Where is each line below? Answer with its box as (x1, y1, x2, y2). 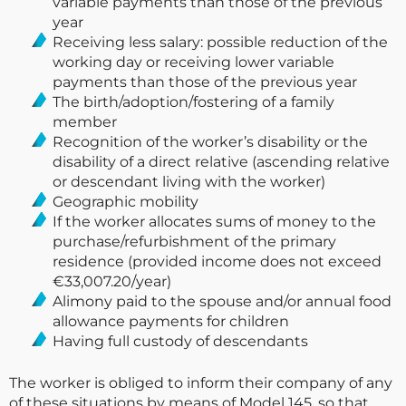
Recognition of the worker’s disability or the (53, 133, 368, 151)
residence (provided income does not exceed (53, 253, 382, 271)
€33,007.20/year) (53, 273, 171, 291)
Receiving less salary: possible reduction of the (53, 34, 388, 52)
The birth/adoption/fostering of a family (53, 93, 334, 111)
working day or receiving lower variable (53, 53, 334, 72)
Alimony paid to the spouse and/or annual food (53, 293, 391, 311)
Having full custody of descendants (53, 333, 308, 351)
